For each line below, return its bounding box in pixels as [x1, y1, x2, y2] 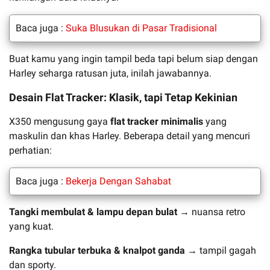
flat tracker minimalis [110, 115, 203, 127]
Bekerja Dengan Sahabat [66, 175, 171, 187]
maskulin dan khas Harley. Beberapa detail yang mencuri [9, 130, 250, 142]
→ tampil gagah [185, 244, 256, 256]
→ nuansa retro [177, 206, 245, 218]
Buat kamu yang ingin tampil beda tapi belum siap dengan [9, 52, 258, 64]
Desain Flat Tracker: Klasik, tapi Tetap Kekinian [9, 90, 237, 104]
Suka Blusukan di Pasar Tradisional [66, 22, 217, 34]
